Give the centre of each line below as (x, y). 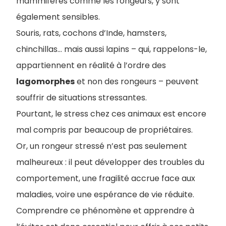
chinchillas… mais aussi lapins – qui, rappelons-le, (111, 49)
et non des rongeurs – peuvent (137, 81)
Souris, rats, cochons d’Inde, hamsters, (91, 33)
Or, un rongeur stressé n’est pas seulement (102, 146)
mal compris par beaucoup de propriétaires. (104, 130)
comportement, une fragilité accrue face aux (106, 178)
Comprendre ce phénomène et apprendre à (105, 211)
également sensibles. (58, 17)
